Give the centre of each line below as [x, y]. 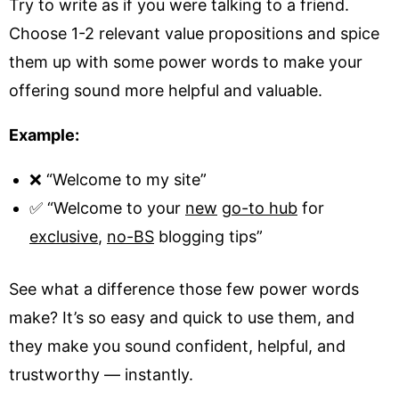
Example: [44, 134]
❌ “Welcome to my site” [118, 179]
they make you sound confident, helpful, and [177, 346]
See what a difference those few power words [184, 289]
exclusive [64, 236]
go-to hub [260, 208]
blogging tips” [208, 236]
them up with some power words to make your [186, 61]
